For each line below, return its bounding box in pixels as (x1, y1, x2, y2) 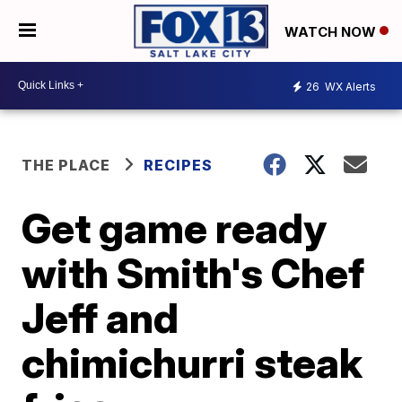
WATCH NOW (284, 22, 380, 40)
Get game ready (22, 202, 328, 253)
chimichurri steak (22, 336, 363, 388)
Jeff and (22, 292, 179, 343)
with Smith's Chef (22, 247, 365, 298)
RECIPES (144, 155, 214, 174)
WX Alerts (322, 80, 376, 94)
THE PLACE (22, 155, 111, 174)
